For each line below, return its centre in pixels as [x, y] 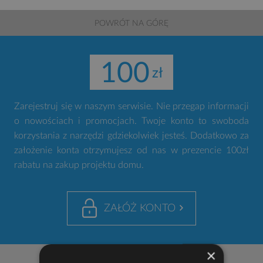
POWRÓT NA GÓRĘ [131, 23]
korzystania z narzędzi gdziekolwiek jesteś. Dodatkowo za [131, 136]
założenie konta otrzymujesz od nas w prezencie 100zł [131, 150]
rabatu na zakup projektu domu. [79, 165]
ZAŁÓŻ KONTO [140, 208]
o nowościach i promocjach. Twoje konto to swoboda [131, 121]
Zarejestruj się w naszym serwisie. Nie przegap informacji [131, 106]
